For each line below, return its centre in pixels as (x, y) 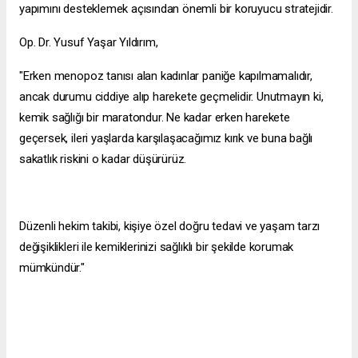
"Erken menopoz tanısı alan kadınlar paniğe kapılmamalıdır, (166, 76)
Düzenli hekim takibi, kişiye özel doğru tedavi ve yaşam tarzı (170, 227)
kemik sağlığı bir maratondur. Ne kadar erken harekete (155, 118)
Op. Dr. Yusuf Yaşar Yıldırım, (89, 43)
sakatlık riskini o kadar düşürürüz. (105, 159)
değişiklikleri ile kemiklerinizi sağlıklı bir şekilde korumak (157, 247)
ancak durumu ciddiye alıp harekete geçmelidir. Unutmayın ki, (171, 97)
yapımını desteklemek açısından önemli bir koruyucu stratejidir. (176, 9)
